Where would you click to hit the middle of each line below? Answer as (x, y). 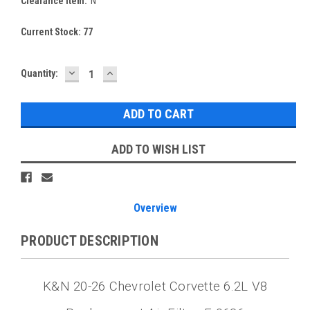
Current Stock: (52, 32)
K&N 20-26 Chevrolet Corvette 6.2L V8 (155, 286)
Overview (155, 208)
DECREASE (96, 73)
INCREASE (133, 73)
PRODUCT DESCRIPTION (90, 241)
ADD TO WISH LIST (158, 149)
